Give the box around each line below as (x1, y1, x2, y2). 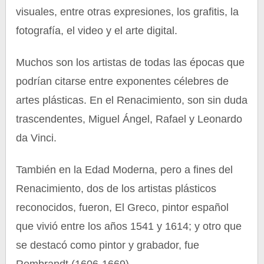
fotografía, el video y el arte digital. (16, 25, 178, 37)
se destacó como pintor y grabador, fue (16, 239, 200, 251)
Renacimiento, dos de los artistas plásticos (16, 183, 217, 194)
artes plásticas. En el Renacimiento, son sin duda (16, 94, 248, 106)
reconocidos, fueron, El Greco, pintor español (16, 202, 229, 213)
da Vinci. (16, 132, 57, 144)
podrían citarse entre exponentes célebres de (16, 75, 229, 87)
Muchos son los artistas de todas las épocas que (16, 57, 245, 68)
